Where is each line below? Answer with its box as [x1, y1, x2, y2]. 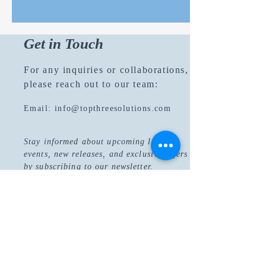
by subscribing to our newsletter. [24, 162, 153, 171]
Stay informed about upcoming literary [24, 137, 178, 146]
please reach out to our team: [24, 79, 159, 89]
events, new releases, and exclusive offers [24, 150, 188, 159]
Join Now [89, 211, 125, 220]
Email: [24, 104, 55, 113]
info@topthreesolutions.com [54, 104, 172, 113]
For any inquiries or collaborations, [24, 65, 189, 75]
